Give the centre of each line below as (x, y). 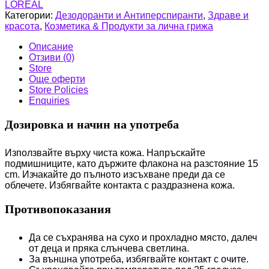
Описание (51, 47)
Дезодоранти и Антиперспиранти (129, 15)
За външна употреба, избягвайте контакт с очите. (139, 259)
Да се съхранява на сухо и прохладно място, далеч (143, 237)
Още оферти (57, 79)
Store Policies (59, 90)
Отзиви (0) (52, 57)
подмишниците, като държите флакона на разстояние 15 (131, 164)
